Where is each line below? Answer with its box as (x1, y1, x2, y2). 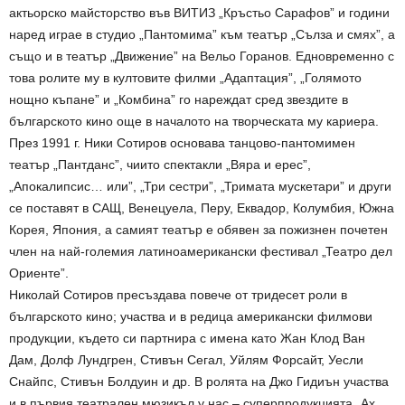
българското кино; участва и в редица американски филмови (9, 308, 372, 324)
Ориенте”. (9, 265, 69, 280)
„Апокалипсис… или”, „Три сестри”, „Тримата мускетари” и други (9, 178, 391, 193)
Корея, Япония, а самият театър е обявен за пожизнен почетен (9, 221, 388, 237)
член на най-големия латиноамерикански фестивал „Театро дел (9, 243, 392, 259)
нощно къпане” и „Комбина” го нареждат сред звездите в (9, 91, 348, 107)
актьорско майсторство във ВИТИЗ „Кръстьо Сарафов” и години (9, 5, 390, 20)
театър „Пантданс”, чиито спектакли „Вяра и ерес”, (9, 156, 311, 172)
